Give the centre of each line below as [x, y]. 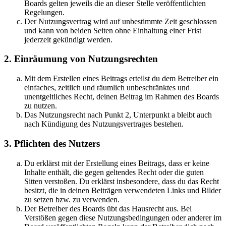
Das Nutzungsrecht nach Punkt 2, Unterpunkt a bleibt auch [118, 115]
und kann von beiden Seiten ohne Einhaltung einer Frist [113, 30]
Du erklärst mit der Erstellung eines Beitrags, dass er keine [117, 163]
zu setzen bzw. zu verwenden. [72, 199]
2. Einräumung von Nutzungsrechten [81, 59]
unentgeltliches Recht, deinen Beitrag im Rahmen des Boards [122, 97]
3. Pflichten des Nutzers [52, 143]
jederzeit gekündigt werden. [68, 39]
